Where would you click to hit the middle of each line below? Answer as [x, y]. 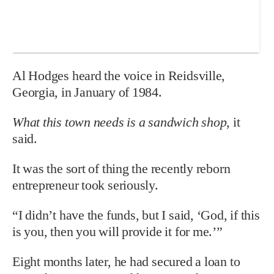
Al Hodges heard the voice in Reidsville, [119, 75]
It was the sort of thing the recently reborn [121, 168]
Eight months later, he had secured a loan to [126, 261]
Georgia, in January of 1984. [87, 92]
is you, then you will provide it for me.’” [117, 231]
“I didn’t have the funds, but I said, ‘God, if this [136, 215]
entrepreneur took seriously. [85, 185]
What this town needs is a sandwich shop [120, 122]
